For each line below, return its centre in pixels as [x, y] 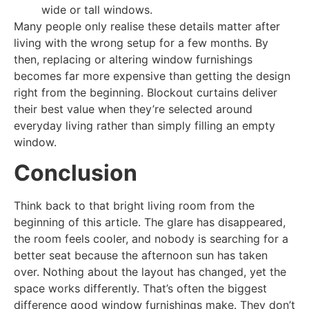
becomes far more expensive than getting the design [152, 76]
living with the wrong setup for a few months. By [141, 42]
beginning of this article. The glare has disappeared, [150, 222]
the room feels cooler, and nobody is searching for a [151, 239]
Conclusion [76, 173]
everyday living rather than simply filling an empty [144, 125]
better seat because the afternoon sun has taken [141, 256]
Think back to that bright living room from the [134, 206]
